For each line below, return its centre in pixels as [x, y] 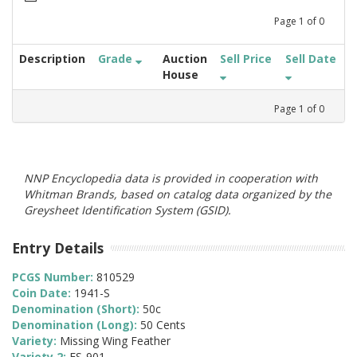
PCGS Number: [54, 277]
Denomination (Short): [77, 309]
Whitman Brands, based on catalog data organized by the [178, 194]
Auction [185, 58]
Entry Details [58, 247]
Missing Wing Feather [115, 341]
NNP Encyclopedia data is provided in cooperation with [171, 178]
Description [52, 58]
